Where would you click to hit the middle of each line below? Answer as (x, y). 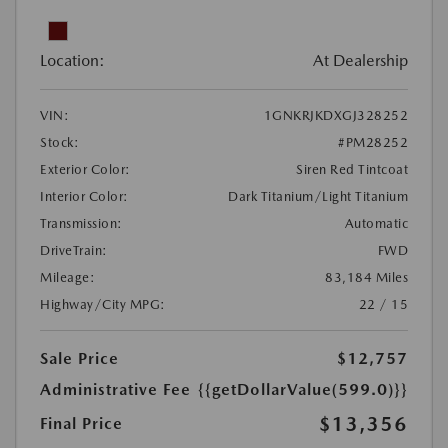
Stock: (59, 143)
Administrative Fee (115, 390)
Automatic (376, 224)
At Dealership (360, 61)
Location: (72, 61)
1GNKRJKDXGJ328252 (335, 116)
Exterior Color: (85, 170)
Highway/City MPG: (103, 305)
